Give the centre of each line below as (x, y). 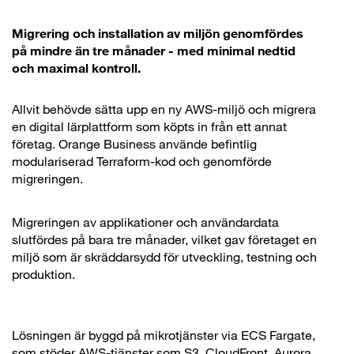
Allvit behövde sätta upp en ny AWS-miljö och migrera (164, 109)
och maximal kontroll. (76, 68)
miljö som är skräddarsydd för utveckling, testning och (164, 257)
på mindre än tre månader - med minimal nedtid (154, 51)
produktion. (43, 275)
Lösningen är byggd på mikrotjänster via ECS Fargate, (164, 335)
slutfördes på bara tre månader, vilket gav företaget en (164, 240)
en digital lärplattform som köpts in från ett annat (149, 127)
